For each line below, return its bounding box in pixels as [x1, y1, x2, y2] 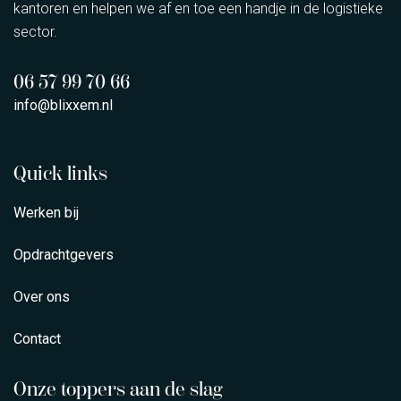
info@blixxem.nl [13, 97, 113, 115]
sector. [13, 23, 57, 41]
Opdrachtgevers [13, 246, 114, 264]
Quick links [13, 162, 107, 186]
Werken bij [13, 204, 79, 222]
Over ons [13, 288, 70, 306]
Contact [13, 330, 61, 348]
